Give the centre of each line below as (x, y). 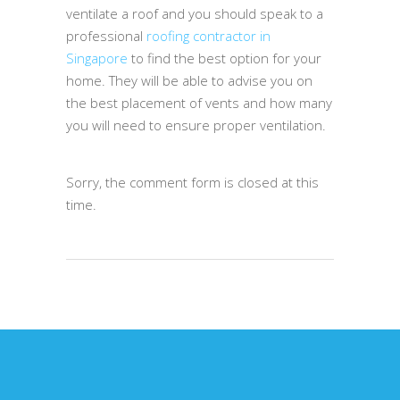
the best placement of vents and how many (199, 102)
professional (106, 35)
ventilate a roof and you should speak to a (195, 13)
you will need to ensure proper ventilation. (196, 125)
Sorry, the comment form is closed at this (192, 182)
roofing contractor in (208, 35)
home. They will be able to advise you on (189, 80)
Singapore (97, 58)
